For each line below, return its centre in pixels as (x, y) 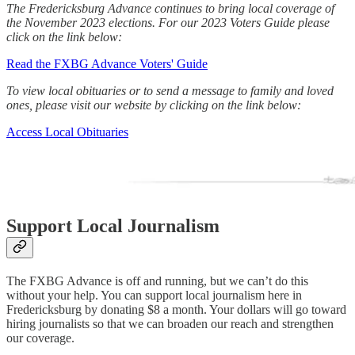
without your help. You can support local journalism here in (154, 295)
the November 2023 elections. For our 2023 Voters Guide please (168, 23)
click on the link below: (64, 37)
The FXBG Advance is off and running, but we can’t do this (157, 281)
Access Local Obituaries (67, 132)
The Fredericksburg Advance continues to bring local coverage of (170, 9)
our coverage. (40, 338)
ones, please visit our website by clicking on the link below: (154, 105)
